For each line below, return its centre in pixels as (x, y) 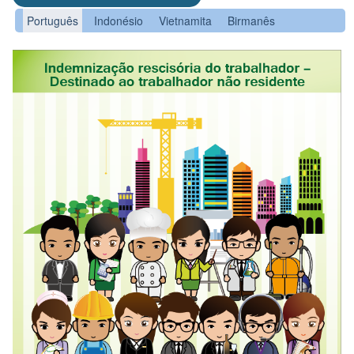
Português (53, 21)
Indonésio (119, 21)
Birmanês (251, 21)
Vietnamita (185, 21)
